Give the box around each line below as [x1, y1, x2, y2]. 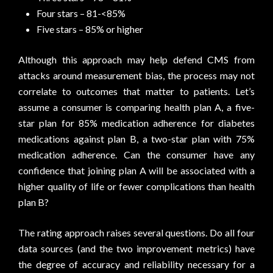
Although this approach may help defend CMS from [18, 54, 255, 65]
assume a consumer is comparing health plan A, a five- [18, 101, 255, 113]
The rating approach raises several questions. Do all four [18, 227, 255, 238]
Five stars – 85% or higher [37, 23, 143, 35]
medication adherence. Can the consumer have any [18, 149, 255, 160]
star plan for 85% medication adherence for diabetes [18, 117, 255, 129]
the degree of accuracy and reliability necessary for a [18, 258, 255, 270]
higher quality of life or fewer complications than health [18, 180, 255, 192]
